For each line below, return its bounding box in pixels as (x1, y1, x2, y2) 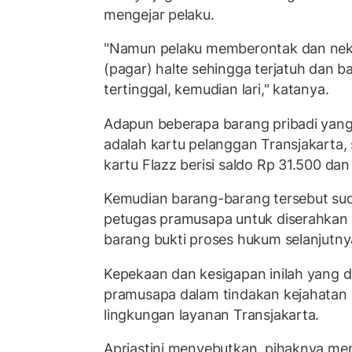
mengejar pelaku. (104, 5, 214, 23)
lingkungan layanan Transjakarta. (104, 306, 320, 323)
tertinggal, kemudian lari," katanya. (104, 81, 329, 98)
